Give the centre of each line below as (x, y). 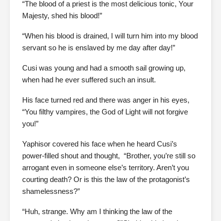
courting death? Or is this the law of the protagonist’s (106, 179)
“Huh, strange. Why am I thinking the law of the (97, 211)
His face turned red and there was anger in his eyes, (106, 100)
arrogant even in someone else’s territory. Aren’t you (106, 167)
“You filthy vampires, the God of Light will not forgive (105, 112)
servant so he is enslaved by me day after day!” (99, 48)
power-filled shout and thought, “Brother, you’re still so (109, 156)
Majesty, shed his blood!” (62, 16)
